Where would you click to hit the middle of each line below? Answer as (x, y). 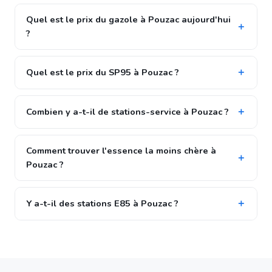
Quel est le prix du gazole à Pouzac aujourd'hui (128, 19)
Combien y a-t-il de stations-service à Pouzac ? (127, 112)
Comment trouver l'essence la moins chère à (121, 151)
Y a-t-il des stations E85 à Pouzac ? (102, 203)
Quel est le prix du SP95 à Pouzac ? (103, 72)
